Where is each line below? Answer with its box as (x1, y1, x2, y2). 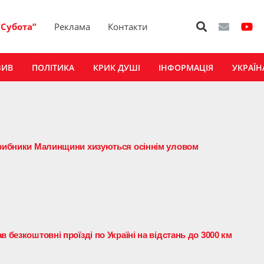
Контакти (108, 21, 148, 32)
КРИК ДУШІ (93, 61, 140, 73)
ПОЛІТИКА (31, 61, 74, 73)
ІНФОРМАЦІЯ (159, 61, 214, 73)
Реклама (54, 21, 91, 32)
